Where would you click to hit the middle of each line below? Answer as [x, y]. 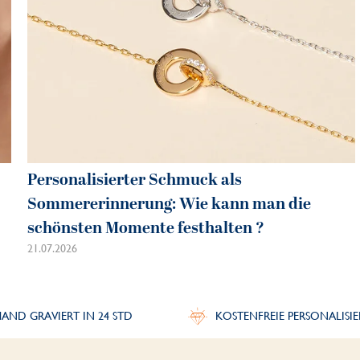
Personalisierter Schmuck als [134, 180]
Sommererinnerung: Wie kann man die [169, 204]
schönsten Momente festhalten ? [145, 228]
